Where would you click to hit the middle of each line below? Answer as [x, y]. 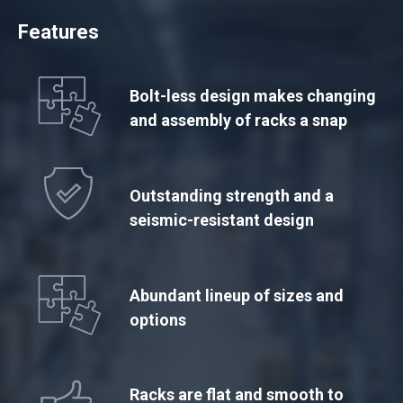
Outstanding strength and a [232, 195]
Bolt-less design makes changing [253, 96]
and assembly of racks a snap [239, 121]
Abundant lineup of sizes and [237, 295]
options [158, 319]
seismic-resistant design [222, 219]
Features [58, 32]
